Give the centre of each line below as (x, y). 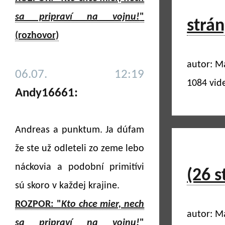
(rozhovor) (37, 36)
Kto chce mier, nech (103, 204)
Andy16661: (46, 93)
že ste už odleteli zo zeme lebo (80, 149)
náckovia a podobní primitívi (80, 167)
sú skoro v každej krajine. (67, 186)
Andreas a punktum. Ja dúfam (80, 130)
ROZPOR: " (38, 204)
